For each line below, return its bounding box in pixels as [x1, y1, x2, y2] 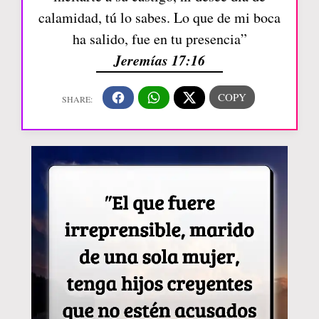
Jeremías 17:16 [114, 50, 205, 70]
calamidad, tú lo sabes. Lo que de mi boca [38, 8, 281, 28]
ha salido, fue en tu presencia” [72, 29, 247, 49]
